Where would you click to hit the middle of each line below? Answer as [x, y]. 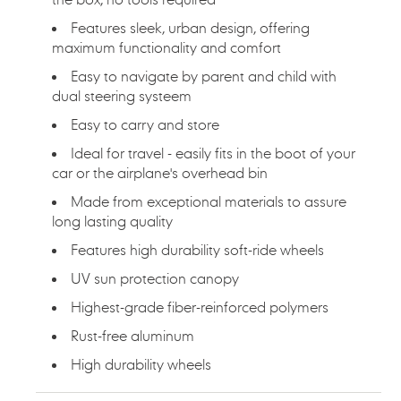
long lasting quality [112, 221]
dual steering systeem [122, 95]
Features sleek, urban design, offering [190, 27]
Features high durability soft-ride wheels [197, 249]
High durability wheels [141, 364]
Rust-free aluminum [132, 335]
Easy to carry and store [145, 124]
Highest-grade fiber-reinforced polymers [200, 307]
